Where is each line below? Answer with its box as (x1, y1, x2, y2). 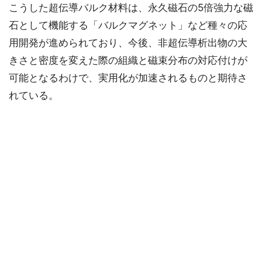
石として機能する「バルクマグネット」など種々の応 (9, 19, 247, 32)
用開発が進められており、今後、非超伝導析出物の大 (9, 37, 247, 49)
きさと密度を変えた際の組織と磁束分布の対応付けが (9, 54, 247, 67)
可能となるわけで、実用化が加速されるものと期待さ (9, 72, 247, 84)
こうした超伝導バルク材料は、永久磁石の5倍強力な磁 (9, 2, 253, 14)
